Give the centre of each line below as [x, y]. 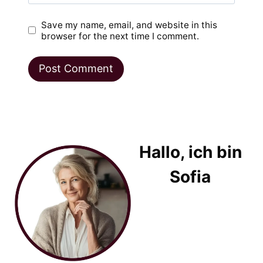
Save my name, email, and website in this [129, 25]
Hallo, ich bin [190, 152]
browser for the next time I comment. [120, 36]
